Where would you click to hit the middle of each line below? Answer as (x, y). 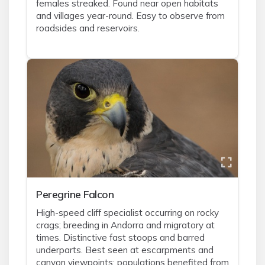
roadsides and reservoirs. (88, 28)
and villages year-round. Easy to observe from (130, 16)
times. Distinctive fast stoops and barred (120, 237)
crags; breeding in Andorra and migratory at (125, 225)
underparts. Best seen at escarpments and (125, 250)
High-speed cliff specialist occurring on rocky (127, 213)
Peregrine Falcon (75, 194)
